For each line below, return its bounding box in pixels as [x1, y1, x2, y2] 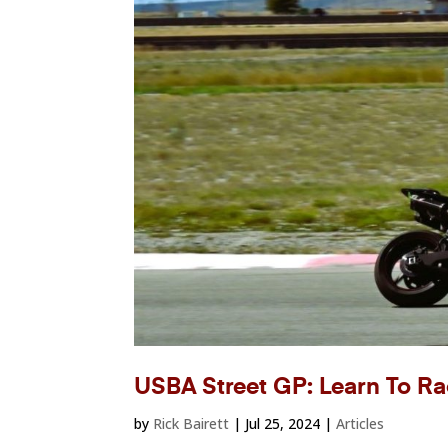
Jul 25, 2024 [245, 413, 321, 433]
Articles [336, 413, 385, 433]
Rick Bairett [153, 413, 230, 433]
